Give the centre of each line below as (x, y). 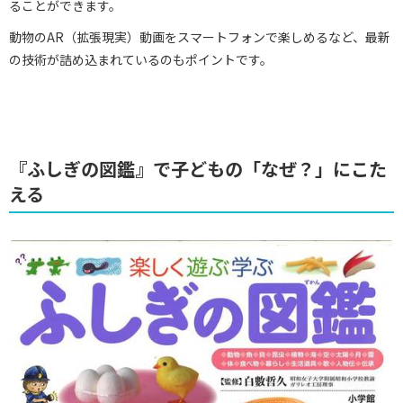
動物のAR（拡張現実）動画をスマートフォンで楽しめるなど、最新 (200, 37)
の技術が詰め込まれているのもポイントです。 (141, 60)
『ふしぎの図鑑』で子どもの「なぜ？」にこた (198, 169)
